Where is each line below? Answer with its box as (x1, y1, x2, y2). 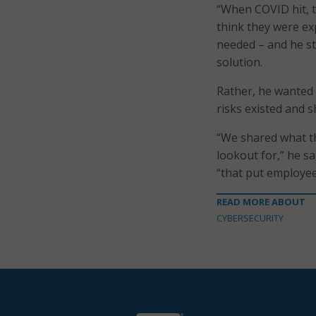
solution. (217, 54, 262, 70)
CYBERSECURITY (217, 212, 284, 224)
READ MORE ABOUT (217, 195, 305, 208)
